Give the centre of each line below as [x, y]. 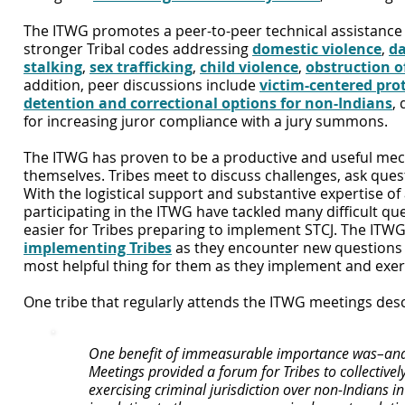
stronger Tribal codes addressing [138, 49]
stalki [44, 67]
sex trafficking [141, 67]
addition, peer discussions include [141, 85]
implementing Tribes [98, 248]
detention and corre [95, 103]
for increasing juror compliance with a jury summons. [206, 121]
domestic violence [317, 49]
